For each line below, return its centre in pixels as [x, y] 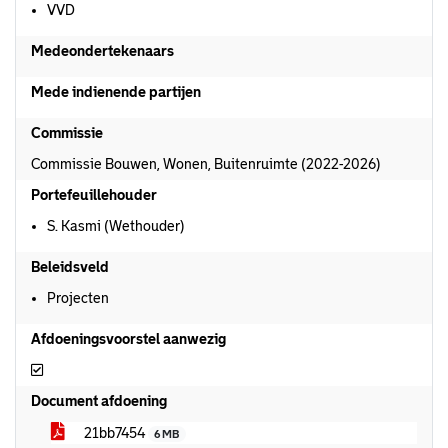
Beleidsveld [70, 267]
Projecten [78, 298]
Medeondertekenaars [102, 51]
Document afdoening [99, 401]
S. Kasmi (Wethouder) [116, 226]
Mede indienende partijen [116, 92]
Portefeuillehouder [94, 195]
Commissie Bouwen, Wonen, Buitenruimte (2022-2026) [206, 164]
